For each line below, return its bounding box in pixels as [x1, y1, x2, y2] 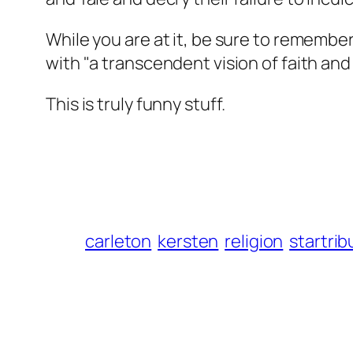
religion [225, 229, 284, 254]
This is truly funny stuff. [46, 92, 226, 117]
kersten [158, 229, 219, 254]
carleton [85, 229, 152, 254]
